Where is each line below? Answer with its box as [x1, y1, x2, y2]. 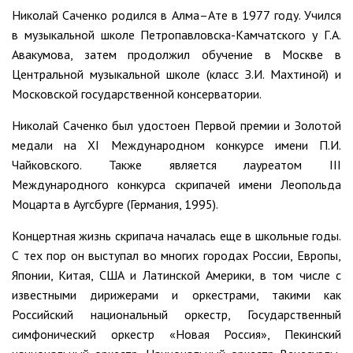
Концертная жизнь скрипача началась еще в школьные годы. [12, 228, 341, 244]
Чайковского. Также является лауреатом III [12, 157, 341, 173]
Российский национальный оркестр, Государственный [12, 307, 341, 323]
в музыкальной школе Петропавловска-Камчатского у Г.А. [12, 27, 341, 43]
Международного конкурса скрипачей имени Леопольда [12, 176, 341, 193]
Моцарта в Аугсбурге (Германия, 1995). [12, 196, 218, 213]
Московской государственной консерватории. [12, 86, 262, 102]
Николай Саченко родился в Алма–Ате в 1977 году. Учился [12, 7, 341, 24]
